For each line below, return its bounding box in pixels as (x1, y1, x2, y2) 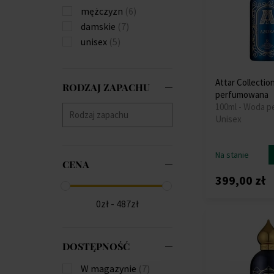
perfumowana (215, 88, 268, 100)
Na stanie (215, 149, 249, 160)
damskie (81, 20, 117, 32)
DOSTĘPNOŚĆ (62, 239, 130, 253)
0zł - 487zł (96, 197, 139, 210)
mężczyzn (81, 4, 125, 17)
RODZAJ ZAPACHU (62, 80, 150, 94)
